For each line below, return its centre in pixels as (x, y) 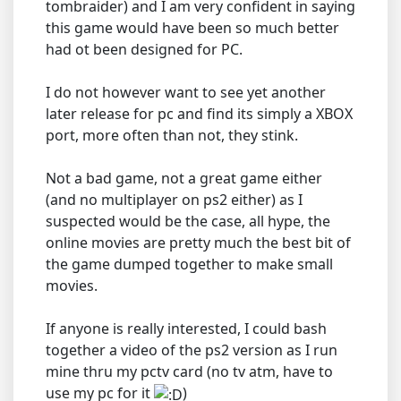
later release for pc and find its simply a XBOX (199, 114)
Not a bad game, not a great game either (184, 179)
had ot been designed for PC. (144, 50)
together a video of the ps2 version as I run (192, 350)
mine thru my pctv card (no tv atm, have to (189, 372)
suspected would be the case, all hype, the (188, 222)
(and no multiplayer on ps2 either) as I (174, 200)
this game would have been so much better (192, 28)
